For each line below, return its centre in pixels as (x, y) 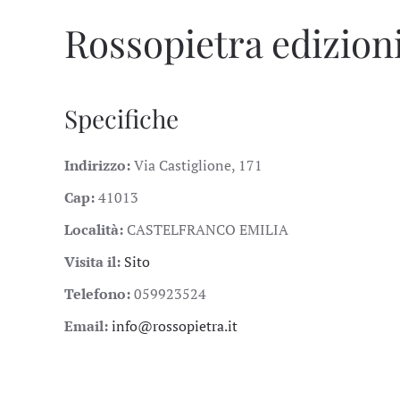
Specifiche (121, 118)
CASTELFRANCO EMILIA (208, 229)
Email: (88, 326)
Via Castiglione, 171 (198, 165)
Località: (96, 229)
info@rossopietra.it (175, 326)
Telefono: (99, 294)
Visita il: (94, 262)
